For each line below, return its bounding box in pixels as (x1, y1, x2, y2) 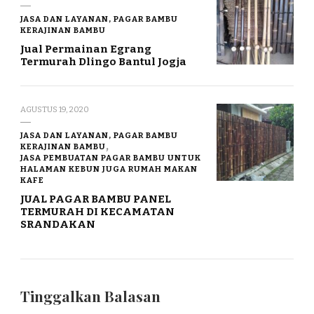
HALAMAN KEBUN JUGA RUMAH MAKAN (20, 164, 198, 175)
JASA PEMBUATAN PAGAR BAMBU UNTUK (20, 153, 201, 163)
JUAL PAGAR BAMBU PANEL (20, 193, 171, 206)
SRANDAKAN (20, 218, 95, 231)
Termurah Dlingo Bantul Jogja (20, 55, 186, 69)
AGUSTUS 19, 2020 (20, 104, 89, 115)
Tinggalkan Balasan (20, 287, 164, 306)
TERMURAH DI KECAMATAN (20, 205, 175, 219)
